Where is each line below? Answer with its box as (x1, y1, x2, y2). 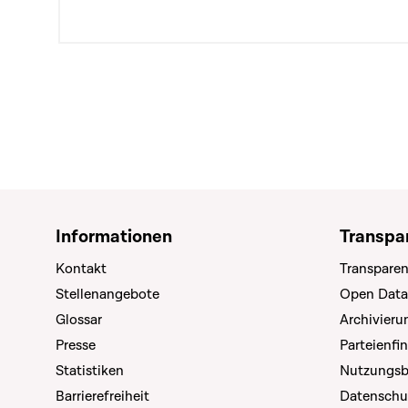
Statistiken (56, 362, 124, 380)
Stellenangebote (56, 285, 159, 303)
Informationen (56, 225, 172, 249)
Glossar (56, 311, 102, 329)
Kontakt (56, 260, 107, 278)
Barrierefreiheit (56, 387, 149, 405)
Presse (56, 336, 96, 354)
